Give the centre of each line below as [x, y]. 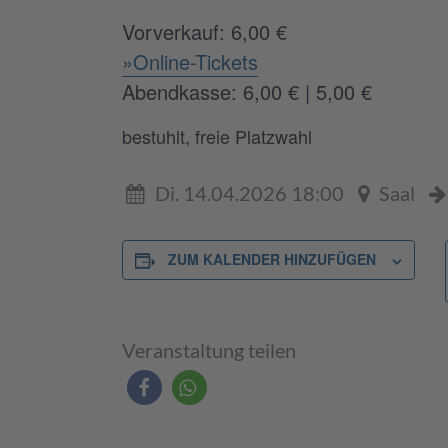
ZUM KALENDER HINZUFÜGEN [272, 258]
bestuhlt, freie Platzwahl [217, 135]
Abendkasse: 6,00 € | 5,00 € [247, 91]
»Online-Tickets [190, 61]
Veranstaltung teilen [209, 349]
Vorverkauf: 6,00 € [204, 31]
